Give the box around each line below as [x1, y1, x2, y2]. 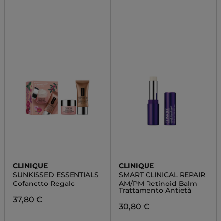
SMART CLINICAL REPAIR [118, 170, 205, 179]
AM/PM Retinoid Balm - [118, 179, 202, 188]
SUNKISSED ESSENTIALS [12, 170, 99, 179]
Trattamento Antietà [118, 186, 191, 195]
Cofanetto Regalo [12, 179, 75, 188]
